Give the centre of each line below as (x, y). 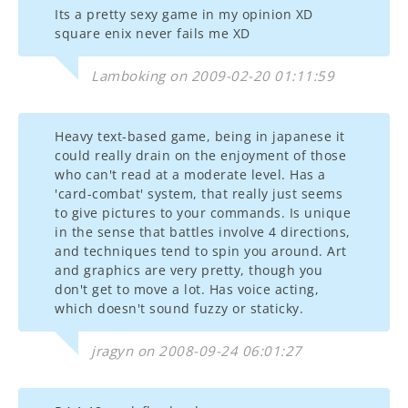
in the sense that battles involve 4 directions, (203, 232)
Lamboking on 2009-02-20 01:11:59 (213, 76)
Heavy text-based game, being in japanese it (200, 136)
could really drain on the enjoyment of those (200, 155)
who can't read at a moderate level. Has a (190, 174)
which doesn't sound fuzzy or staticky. (179, 308)
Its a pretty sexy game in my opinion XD (184, 14)
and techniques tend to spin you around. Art (201, 251)
